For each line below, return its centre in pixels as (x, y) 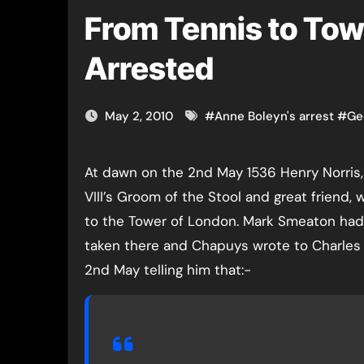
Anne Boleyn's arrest (274, 116)
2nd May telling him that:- (168, 270)
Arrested (149, 68)
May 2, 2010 (141, 116)
